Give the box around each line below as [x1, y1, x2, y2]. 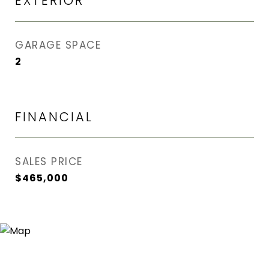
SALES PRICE [15, 154, 83, 169]
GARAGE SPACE [15, 38, 101, 52]
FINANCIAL [15, 108, 93, 125]
